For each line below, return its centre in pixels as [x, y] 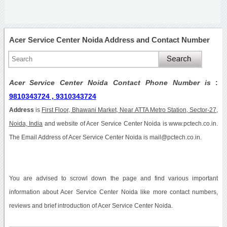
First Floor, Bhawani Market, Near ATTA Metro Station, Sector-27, [130, 110]
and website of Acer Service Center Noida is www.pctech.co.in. [130, 123]
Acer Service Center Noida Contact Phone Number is [112, 82]
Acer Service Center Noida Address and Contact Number [109, 40]
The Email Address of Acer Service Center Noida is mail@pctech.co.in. [105, 137]
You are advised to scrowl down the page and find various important [113, 178]
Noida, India [26, 123]
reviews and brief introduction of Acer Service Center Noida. [91, 205]
